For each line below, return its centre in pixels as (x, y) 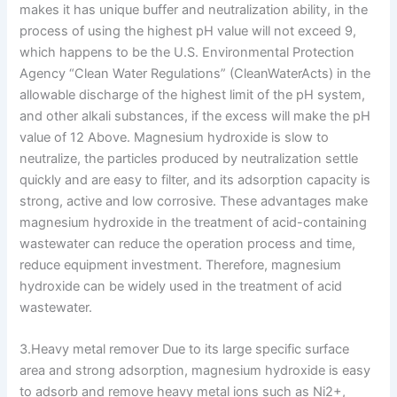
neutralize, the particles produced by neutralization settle (189, 158)
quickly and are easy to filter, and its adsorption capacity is (195, 179)
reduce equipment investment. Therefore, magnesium (181, 265)
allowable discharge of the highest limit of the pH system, (193, 94)
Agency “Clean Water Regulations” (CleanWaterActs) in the (195, 73)
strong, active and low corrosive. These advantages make (194, 201)
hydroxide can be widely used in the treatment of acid (181, 286)
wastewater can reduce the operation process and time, (188, 243)
